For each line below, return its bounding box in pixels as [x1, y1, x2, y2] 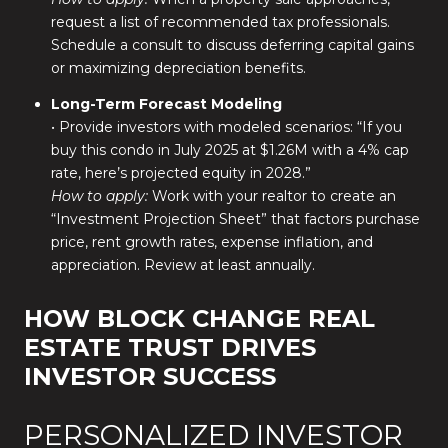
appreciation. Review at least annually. [50, 256, 315, 275]
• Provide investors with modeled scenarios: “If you [50, 118, 402, 137]
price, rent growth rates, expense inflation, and [50, 233, 373, 252]
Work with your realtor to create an [147, 187, 396, 206]
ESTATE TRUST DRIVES [24, 332, 316, 362]
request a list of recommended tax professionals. [50, 12, 390, 31]
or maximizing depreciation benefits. [50, 58, 306, 77]
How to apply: [50, 187, 148, 206]
